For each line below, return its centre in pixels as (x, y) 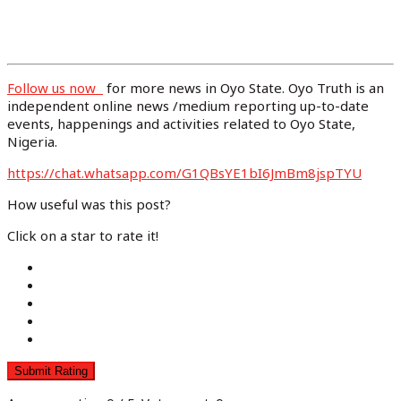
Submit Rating (51, 371)
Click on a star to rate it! (83, 235)
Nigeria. (32, 141)
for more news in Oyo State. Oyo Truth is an (243, 87)
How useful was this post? (89, 204)
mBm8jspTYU (318, 172)
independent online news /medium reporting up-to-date (188, 105)
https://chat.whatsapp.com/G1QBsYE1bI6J (141, 172)
